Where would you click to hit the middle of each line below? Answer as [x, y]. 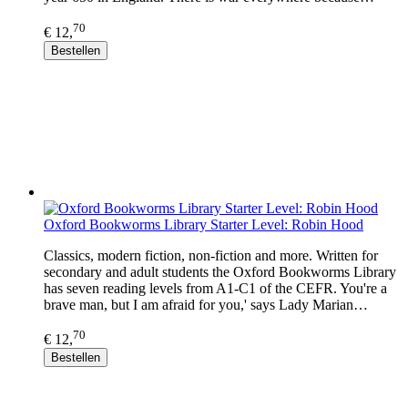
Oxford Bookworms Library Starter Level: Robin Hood [204, 224]
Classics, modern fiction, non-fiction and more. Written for [211, 255]
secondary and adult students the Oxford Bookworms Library [220, 271]
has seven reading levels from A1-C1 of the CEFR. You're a [215, 288]
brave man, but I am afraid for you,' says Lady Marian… [206, 304]
